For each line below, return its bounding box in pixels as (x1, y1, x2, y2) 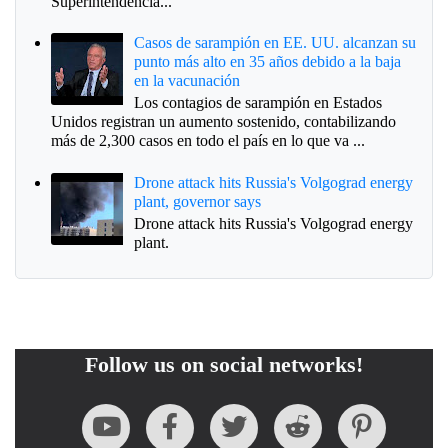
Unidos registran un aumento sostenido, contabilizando (51, 113, 396, 131)
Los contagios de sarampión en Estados (134, 94, 383, 112)
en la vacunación (134, 72, 241, 90)
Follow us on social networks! (85, 352, 363, 378)
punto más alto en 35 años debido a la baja (134, 53, 402, 71)
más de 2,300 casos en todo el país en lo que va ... (51, 132, 365, 150)
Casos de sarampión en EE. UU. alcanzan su (134, 34, 417, 52)
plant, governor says (134, 192, 262, 210)
